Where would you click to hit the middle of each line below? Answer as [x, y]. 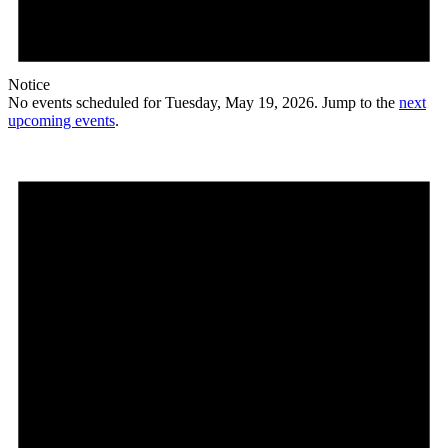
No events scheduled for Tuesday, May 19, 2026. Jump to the [203, 103]
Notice [29, 85]
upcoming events [61, 121]
